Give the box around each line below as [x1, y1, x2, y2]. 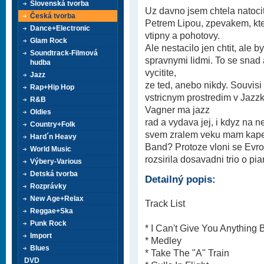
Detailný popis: [145, 173, 216, 185]
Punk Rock [30, 219, 67, 227]
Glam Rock [30, 37, 67, 45]
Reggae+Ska [30, 207, 73, 215]
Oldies [30, 108, 51, 116]
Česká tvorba [30, 12, 75, 20]
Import [30, 232, 52, 240]
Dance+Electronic [30, 24, 90, 32]
